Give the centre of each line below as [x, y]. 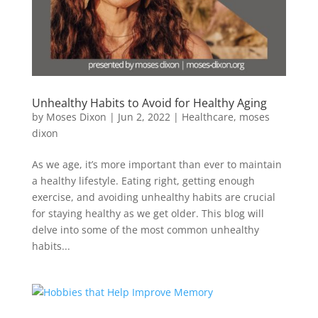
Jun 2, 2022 [144, 116]
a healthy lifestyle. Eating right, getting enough [143, 180]
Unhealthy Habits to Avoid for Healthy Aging [149, 103]
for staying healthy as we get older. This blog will [148, 213]
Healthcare [207, 116]
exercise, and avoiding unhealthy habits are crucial [153, 197]
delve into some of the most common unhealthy [145, 229]
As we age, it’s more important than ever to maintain [157, 164]
